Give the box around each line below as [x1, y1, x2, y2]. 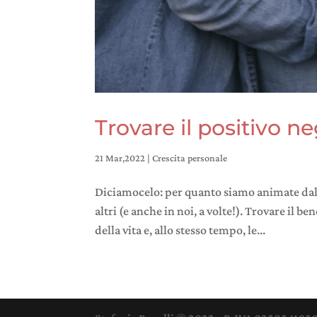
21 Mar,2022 [95, 152, 146, 164]
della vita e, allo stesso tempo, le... [95, 223, 266, 238]
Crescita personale [152, 152, 228, 164]
